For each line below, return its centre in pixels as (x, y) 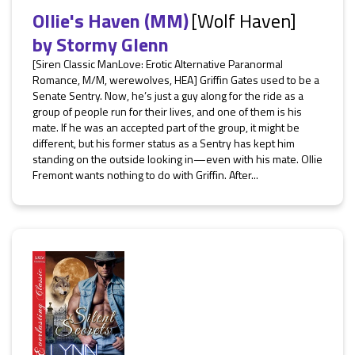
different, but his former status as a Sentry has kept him (164, 143)
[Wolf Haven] (244, 21)
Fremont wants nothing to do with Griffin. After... (145, 175)
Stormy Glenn (113, 44)
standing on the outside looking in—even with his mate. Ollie (177, 159)
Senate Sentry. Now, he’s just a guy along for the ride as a (168, 95)
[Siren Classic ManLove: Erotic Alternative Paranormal (158, 64)
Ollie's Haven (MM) (111, 21)
